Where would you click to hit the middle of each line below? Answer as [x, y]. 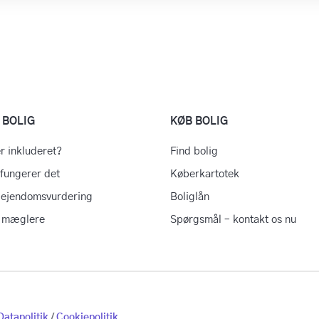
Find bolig [194, 151]
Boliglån [189, 197]
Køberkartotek [204, 174]
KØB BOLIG [199, 121]
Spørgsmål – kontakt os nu [233, 220]
